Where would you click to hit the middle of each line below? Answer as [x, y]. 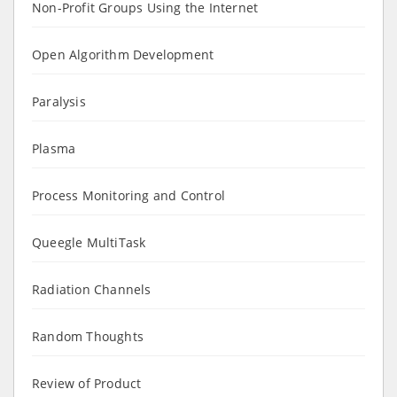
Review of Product [87, 383]
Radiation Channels [92, 289]
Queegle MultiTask [89, 242]
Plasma [54, 148]
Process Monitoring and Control [128, 195]
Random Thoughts [88, 336]
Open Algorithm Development [123, 54]
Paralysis [59, 101]
